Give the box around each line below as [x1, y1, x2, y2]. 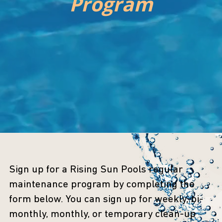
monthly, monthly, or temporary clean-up [8, 209, 196, 220]
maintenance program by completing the [8, 179, 195, 190]
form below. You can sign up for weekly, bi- [8, 194, 203, 205]
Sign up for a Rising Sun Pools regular [8, 165, 183, 175]
